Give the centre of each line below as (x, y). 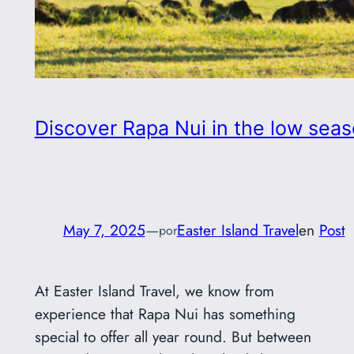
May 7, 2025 (104, 230)
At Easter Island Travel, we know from (154, 291)
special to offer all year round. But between (173, 337)
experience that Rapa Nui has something (165, 314)
